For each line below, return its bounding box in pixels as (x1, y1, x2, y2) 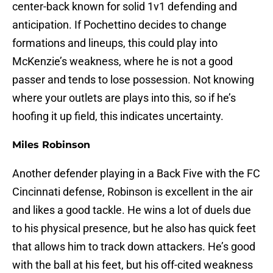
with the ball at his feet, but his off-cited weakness (12, 258, 253, 272)
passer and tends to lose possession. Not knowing (12, 73, 254, 87)
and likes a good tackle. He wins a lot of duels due (12, 204, 251, 217)
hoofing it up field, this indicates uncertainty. (12, 110, 224, 123)
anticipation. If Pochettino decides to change (12, 18, 227, 32)
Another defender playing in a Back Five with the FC (12, 167, 260, 180)
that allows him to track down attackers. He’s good (12, 240, 255, 253)
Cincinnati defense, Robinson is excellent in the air (12, 185, 253, 199)
